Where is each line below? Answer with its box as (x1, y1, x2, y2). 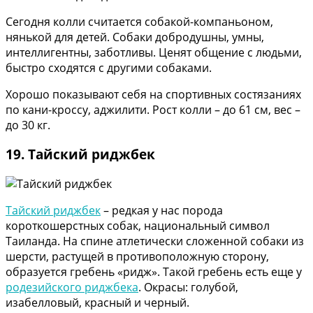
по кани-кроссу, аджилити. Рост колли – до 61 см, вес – (6, 101, 300, 117)
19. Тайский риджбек (6, 145, 155, 163)
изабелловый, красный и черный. (6, 295, 189, 311)
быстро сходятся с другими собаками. (6, 59, 212, 75)
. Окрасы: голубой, (138, 279, 238, 296)
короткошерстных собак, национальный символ (6, 218, 270, 234)
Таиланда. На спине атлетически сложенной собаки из (6, 233, 304, 249)
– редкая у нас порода (101, 203, 223, 219)
